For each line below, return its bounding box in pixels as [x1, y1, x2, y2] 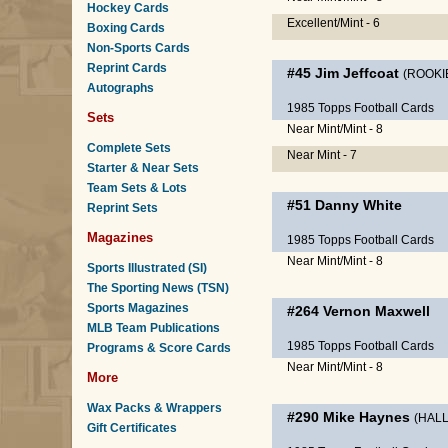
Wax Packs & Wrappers [87, 401, 222, 415]
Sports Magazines [87, 301, 189, 315]
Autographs [87, 81, 154, 95]
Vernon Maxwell [323, 303, 430, 319]
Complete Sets [87, 141, 171, 155]
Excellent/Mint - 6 [287, 16, 380, 30]
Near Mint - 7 [287, 148, 357, 162]
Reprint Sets [87, 201, 158, 215]
